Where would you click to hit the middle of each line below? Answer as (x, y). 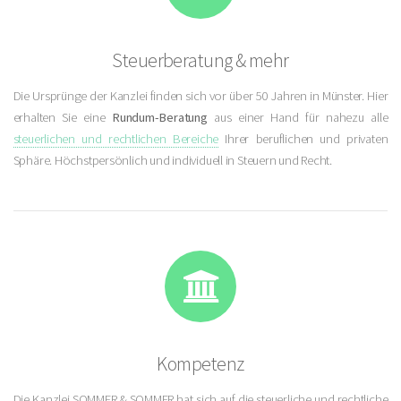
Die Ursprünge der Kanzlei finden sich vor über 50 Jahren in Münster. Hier (200, 95)
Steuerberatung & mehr (200, 60)
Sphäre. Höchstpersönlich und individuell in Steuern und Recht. (173, 160)
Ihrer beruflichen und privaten (303, 138)
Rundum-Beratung (159, 117)
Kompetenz (200, 363)
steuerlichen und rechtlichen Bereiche (116, 138)
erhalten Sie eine (62, 117)
